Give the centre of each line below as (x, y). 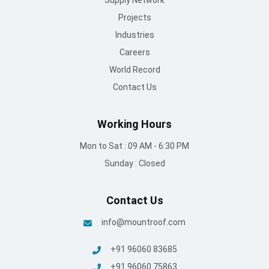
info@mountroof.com (144, 222)
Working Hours (134, 124)
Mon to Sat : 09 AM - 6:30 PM (134, 146)
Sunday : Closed (134, 164)
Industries (134, 35)
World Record (134, 70)
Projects (134, 18)
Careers (134, 53)
